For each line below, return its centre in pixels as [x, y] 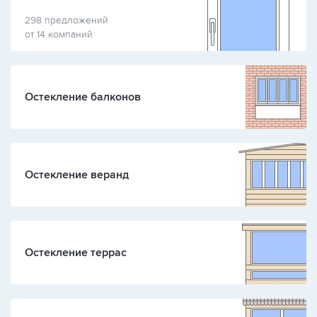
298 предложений [67, 20]
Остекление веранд [77, 175]
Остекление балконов [83, 97]
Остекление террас [76, 253]
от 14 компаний [59, 34]
